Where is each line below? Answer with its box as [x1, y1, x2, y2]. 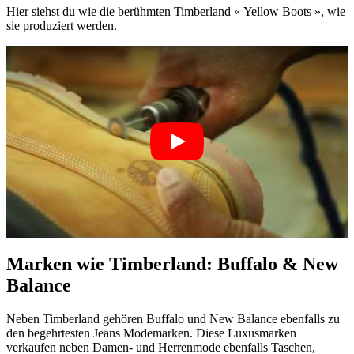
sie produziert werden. [6, 18, 117, 32]
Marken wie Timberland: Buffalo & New [6, 253, 338, 274]
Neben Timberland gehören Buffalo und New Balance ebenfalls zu [6, 311, 340, 326]
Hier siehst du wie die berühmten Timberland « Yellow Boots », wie [6, 4, 345, 18]
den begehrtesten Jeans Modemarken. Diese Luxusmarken [6, 326, 296, 340]
